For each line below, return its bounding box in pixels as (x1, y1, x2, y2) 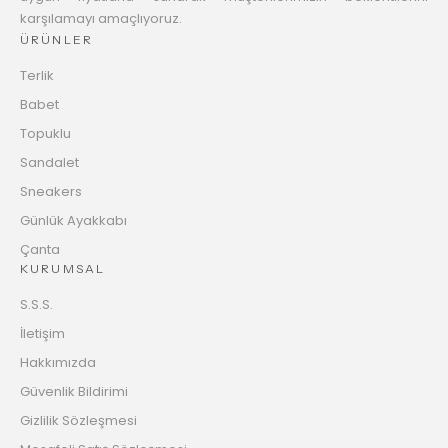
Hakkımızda (20, 352, 96, 372)
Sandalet (20, 152, 79, 172)
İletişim (20, 323, 65, 343)
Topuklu (20, 123, 71, 143)
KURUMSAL (20, 260, 106, 276)
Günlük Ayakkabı (20, 210, 127, 230)
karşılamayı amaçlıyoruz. (20, 8, 182, 28)
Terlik (20, 65, 54, 85)
